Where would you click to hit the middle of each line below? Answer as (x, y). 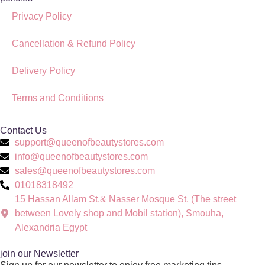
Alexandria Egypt (51, 227)
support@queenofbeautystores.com (89, 142)
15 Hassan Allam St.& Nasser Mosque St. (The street (125, 199)
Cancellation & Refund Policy (74, 43)
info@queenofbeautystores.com (81, 156)
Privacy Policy (42, 16)
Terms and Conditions (58, 98)
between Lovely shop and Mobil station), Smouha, (119, 213)
